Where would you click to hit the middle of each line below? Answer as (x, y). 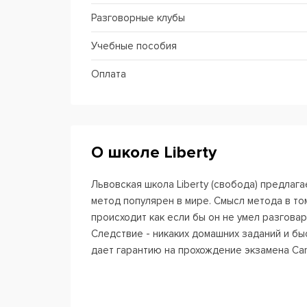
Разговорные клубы (138, 18)
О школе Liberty (154, 152)
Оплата (109, 74)
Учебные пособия (134, 46)
